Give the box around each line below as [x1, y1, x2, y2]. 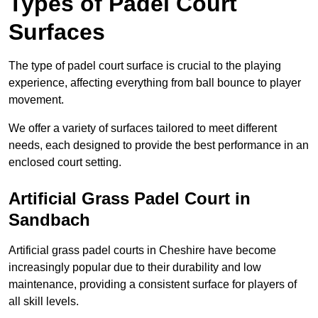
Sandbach [9, 210, 90, 230]
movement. [9, 94, 64, 106]
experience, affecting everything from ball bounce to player [9, 77, 301, 89]
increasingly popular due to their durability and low [9, 261, 261, 274]
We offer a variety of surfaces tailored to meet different [9, 122, 277, 135]
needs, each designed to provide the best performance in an [9, 139, 309, 152]
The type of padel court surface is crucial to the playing [9, 60, 281, 72]
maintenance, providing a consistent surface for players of [9, 278, 297, 291]
